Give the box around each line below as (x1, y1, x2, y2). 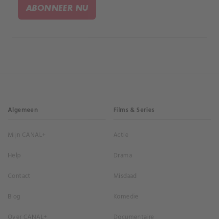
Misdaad (113, 171, 137, 182)
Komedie (113, 192, 139, 202)
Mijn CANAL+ (8, 130, 46, 141)
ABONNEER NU (26, 2, 88, 13)
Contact (8, 171, 31, 182)
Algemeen (8, 105, 38, 116)
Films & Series (113, 105, 155, 116)
